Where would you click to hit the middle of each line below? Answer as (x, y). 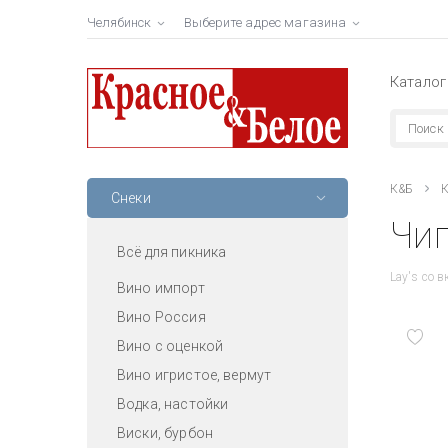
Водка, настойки (173, 403)
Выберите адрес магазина (265, 22)
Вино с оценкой (170, 345)
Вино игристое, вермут (194, 374)
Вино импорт (161, 287)
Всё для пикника (172, 251)
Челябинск (119, 22)
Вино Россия (161, 316)
